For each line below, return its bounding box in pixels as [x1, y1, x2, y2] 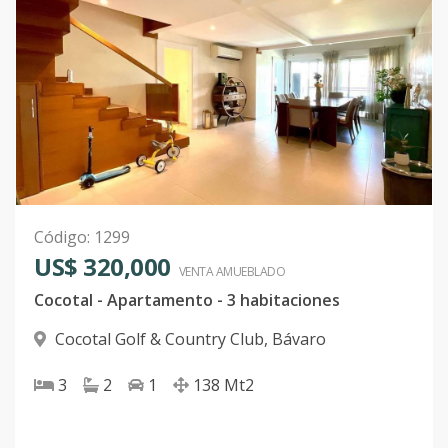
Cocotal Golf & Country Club [55, 328, 264, 351]
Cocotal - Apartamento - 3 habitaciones [34, 289, 340, 312]
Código [34, 226, 87, 249]
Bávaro [272, 328, 326, 351]
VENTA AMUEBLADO [178, 263, 285, 281]
